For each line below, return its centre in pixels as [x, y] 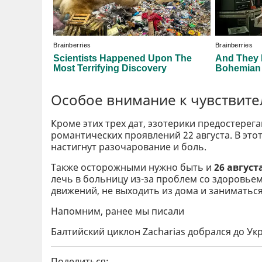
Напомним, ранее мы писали [118, 211]
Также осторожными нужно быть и [132, 168]
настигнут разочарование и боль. [129, 147]
